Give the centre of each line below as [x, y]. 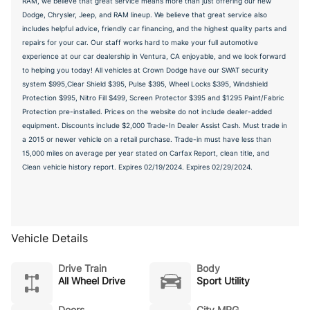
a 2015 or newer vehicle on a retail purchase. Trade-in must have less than [147, 139]
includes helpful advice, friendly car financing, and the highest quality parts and [154, 28]
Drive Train [82, 268]
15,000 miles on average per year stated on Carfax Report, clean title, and [146, 153]
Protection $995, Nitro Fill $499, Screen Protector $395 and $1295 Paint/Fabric [153, 98]
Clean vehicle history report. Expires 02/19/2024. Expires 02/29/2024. [137, 167]
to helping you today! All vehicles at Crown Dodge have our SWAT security [145, 70]
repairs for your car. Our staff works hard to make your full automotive [140, 42]
